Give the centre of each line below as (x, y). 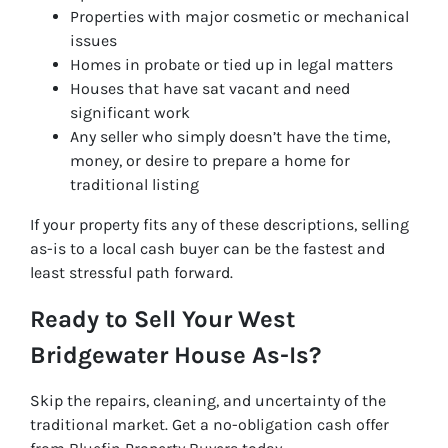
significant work (130, 113)
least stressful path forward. (131, 273)
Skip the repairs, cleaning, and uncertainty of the (208, 401)
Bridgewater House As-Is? (175, 355)
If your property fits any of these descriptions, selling (219, 225)
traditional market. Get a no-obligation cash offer (209, 425)
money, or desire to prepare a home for (210, 161)
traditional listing (134, 185)
